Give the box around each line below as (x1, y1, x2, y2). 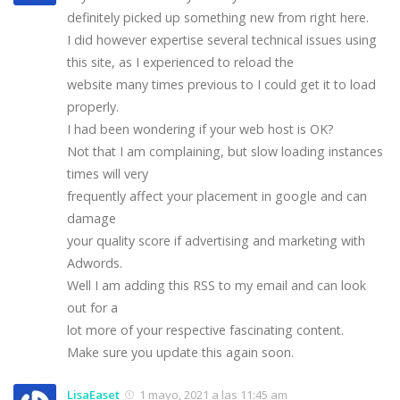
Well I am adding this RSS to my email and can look (67, 276, 366, 294)
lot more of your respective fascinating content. (67, 321, 344, 338)
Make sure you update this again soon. (67, 343, 294, 361)
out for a (67, 298, 118, 316)
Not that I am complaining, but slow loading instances (67, 142, 383, 160)
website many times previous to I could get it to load (67, 75, 376, 93)
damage (67, 209, 116, 227)
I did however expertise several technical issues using (67, 30, 377, 48)
